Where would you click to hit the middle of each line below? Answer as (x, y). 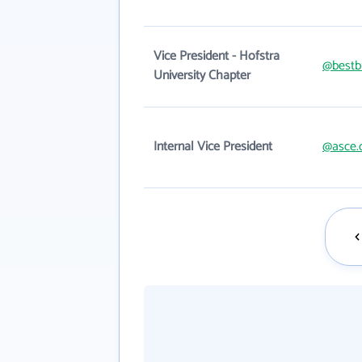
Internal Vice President (213, 147)
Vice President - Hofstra (217, 56)
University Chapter (202, 76)
